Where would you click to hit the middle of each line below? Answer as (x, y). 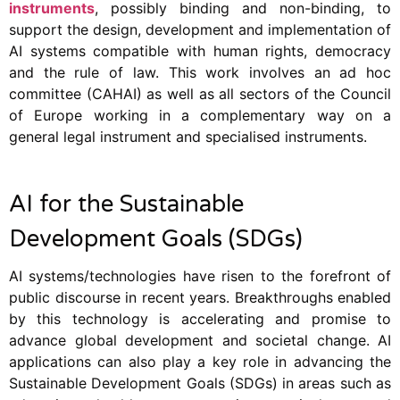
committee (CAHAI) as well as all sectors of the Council (200, 93)
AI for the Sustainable (126, 204)
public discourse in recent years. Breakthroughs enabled (200, 297)
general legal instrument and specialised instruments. (188, 136)
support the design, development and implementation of (200, 29)
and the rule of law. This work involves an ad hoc (200, 72)
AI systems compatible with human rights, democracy (200, 50)
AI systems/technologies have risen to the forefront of (200, 275)
